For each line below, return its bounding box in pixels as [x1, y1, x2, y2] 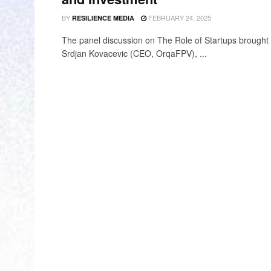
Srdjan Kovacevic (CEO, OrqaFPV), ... [62, 47, 207, 59]
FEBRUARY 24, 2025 [146, 13, 211, 22]
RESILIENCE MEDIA [71, 13, 134, 22]
